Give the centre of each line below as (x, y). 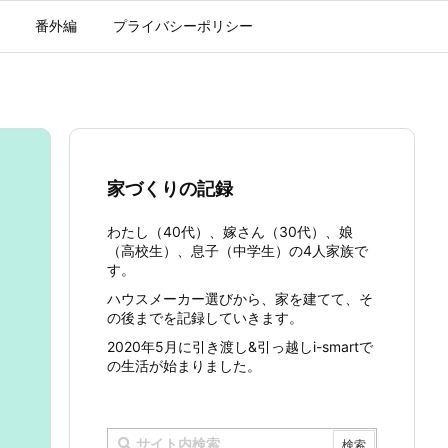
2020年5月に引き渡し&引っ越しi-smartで (240, 346)
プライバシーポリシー (183, 25)
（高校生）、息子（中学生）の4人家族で (237, 250)
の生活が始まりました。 (184, 365)
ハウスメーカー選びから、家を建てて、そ (240, 298)
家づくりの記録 (170, 188)
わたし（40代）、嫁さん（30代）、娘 (230, 231)
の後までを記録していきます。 (205, 317)
